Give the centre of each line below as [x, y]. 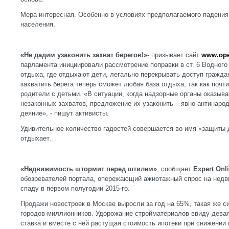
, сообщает [175, 169]
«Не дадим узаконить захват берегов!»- [85, 55]
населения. [38, 24]
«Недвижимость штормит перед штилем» [89, 169]
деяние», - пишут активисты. [65, 113]
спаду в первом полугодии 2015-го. [75, 188]
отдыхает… [38, 138]
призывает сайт [175, 55]
